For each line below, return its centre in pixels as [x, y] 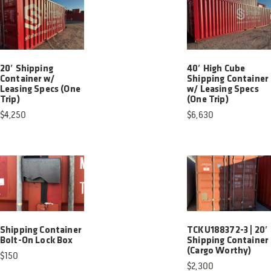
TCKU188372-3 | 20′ [228, 231]
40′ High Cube [216, 69]
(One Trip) [208, 100]
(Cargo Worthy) [219, 251]
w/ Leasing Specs [223, 89]
